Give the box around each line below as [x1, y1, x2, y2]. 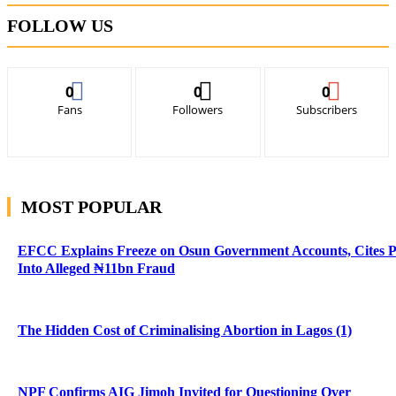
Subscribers [295, 101, 357, 118]
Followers [172, 101, 224, 118]
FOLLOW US [7, 15, 113, 35]
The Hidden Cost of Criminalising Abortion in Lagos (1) [18, 322, 352, 338]
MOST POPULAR [21, 196, 162, 217]
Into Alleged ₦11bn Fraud [18, 260, 175, 276]
